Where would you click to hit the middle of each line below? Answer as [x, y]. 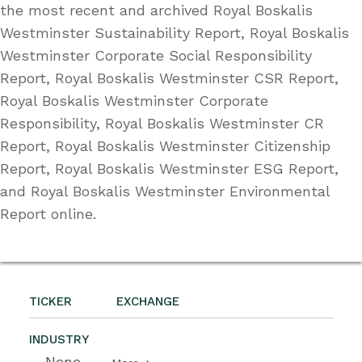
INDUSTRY [59, 339]
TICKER [51, 301]
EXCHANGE [148, 301]
